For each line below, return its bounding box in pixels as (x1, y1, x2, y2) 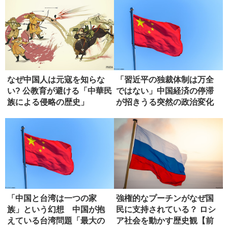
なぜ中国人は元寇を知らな (7, 75, 105, 84)
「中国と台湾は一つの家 (7, 194, 97, 203)
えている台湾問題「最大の (7, 216, 105, 225)
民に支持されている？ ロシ (116, 205, 216, 214)
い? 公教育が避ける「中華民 (7, 87, 112, 96)
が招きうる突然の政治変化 (116, 98, 214, 107)
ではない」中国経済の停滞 (116, 87, 214, 96)
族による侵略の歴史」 (7, 98, 89, 107)
